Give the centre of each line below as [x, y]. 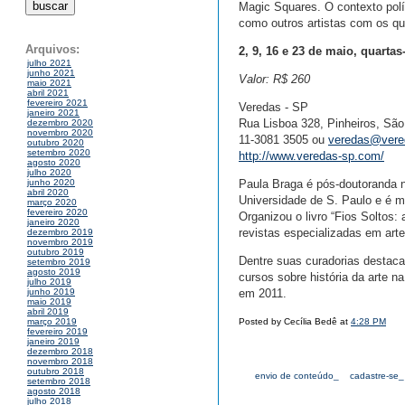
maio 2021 [49, 83]
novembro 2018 [60, 362]
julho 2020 [49, 173]
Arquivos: [52, 50]
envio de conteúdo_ [297, 376]
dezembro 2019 [60, 232]
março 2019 [52, 322]
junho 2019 [51, 292]
